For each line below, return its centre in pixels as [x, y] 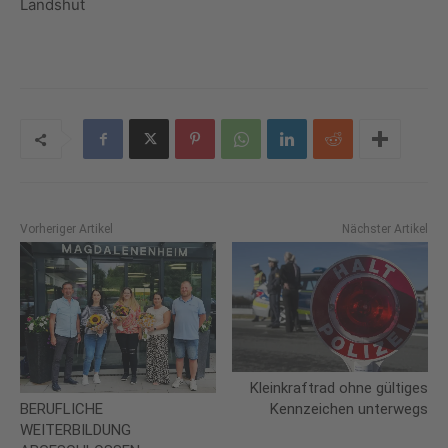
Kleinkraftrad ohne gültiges [338, 388]
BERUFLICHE [61, 409]
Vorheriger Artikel [66, 229]
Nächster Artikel [384, 229]
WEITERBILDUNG [75, 430]
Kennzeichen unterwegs [348, 409]
